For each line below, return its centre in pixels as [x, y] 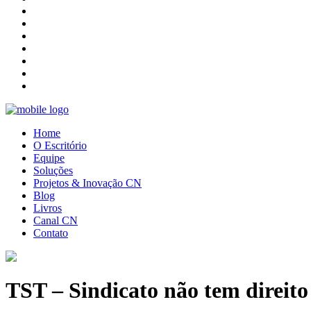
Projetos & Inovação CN [87, 183]
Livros [48, 208]
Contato [51, 233]
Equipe [49, 158]
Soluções [53, 170]
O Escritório [60, 145]
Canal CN [56, 220]
